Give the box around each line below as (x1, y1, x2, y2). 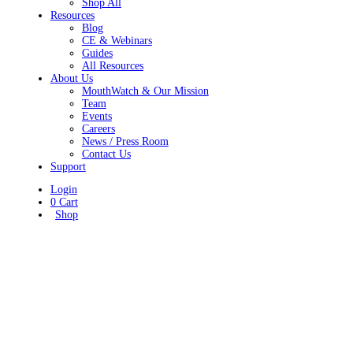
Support (50, 161, 86, 173)
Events (81, 110, 112, 123)
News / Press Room (81, 136, 169, 148)
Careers (81, 123, 115, 136)
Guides (81, 47, 113, 60)
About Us (50, 72, 93, 85)
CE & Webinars (81, 35, 152, 47)
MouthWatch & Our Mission (81, 85, 209, 98)
